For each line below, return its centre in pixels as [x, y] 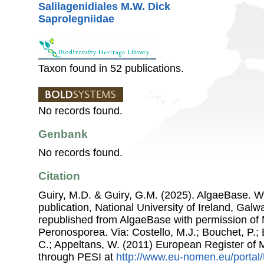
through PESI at [77, 257]
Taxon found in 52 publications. [111, 68]
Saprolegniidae [76, 19]
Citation [59, 176]
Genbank [63, 134]
